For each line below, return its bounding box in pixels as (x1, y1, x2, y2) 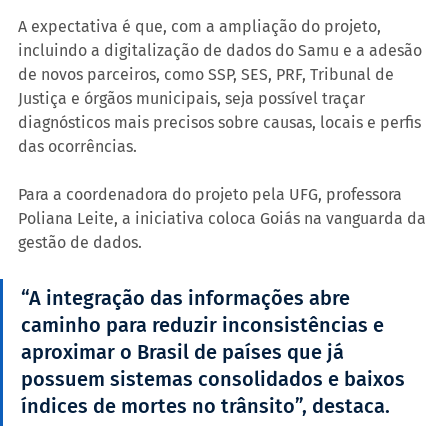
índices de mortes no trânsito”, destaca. (21, 393, 390, 418)
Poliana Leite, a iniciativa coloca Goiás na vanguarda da (18, 208, 430, 228)
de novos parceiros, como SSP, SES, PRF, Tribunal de (18, 64, 398, 84)
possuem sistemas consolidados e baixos (21, 366, 410, 391)
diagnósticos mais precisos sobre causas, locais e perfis (18, 112, 425, 132)
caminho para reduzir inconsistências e (21, 312, 389, 337)
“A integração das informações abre (21, 285, 355, 310)
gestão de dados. (18, 232, 142, 252)
